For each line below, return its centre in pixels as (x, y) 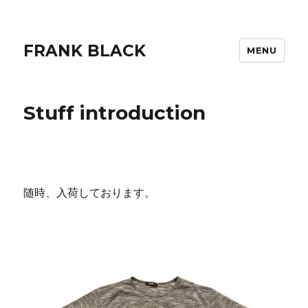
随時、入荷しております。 (90, 192)
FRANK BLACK (85, 51)
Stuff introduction (115, 113)
